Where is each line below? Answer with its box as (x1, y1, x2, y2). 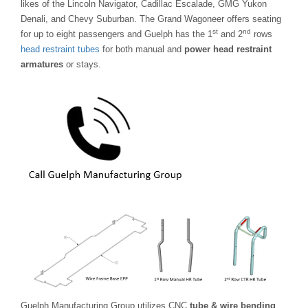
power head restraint (184, 44, 272, 55)
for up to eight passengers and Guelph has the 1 (21, 29, 212, 40)
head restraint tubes (21, 44, 100, 55)
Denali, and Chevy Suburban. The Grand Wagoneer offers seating (21, 14, 281, 25)
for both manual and (100, 44, 184, 55)
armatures (21, 59, 63, 70)
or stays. (63, 59, 101, 70)
